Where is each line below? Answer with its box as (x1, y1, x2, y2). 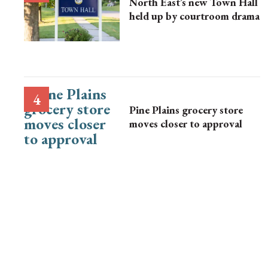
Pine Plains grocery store (129, 103, 243, 117)
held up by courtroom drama (129, 9, 260, 23)
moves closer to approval (129, 117, 242, 130)
